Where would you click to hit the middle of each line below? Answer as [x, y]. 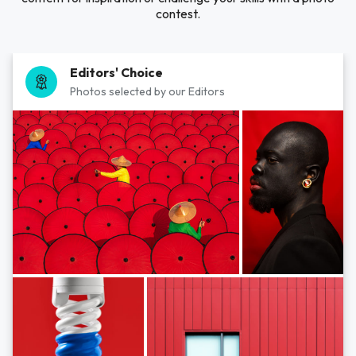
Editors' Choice [116, 72]
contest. [178, 14]
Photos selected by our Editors [147, 91]
